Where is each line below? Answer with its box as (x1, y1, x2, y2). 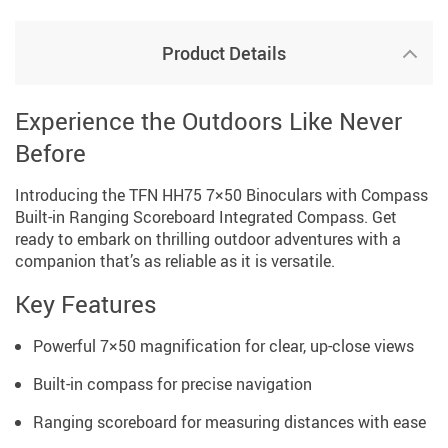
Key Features (15, 287, 157, 320)
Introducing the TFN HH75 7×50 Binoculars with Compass (15, 183, 428, 206)
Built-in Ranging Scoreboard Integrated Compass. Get (15, 205, 397, 228)
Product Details (162, 40, 286, 65)
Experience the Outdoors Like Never (15, 104, 402, 137)
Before (15, 136, 86, 169)
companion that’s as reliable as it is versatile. (15, 249, 335, 272)
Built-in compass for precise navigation (33, 372, 312, 395)
